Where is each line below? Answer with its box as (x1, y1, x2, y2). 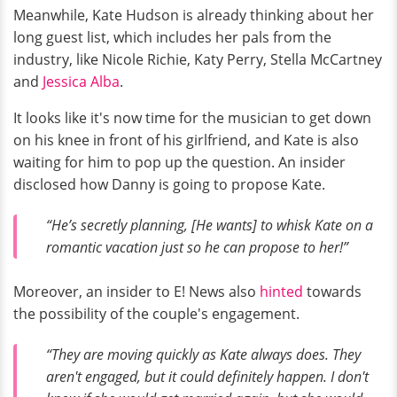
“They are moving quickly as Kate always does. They (46, 344, 361, 364)
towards (303, 282, 362, 302)
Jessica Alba (43, 71, 120, 91)
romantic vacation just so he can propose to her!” (46, 237, 348, 257)
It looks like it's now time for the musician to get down (13, 107, 371, 128)
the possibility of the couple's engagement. (13, 304, 300, 324)
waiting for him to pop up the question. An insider (13, 152, 346, 172)
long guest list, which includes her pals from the (13, 27, 331, 47)
